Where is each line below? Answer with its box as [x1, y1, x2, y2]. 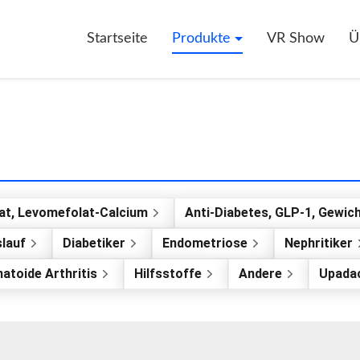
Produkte [172, 31, 235, 46]
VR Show [267, 31, 325, 46]
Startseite [87, 31, 148, 46]
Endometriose [162, 235, 247, 251]
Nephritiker [284, 235, 353, 251]
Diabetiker [63, 235, 125, 251]
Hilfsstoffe [134, 266, 202, 281]
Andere [239, 266, 282, 281]
